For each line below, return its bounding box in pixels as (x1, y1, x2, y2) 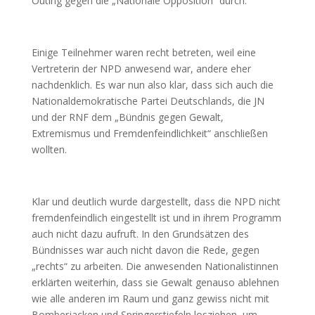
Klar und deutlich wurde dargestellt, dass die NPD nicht (31, 195, 281, 208)
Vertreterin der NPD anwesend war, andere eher (31, 62, 251, 75)
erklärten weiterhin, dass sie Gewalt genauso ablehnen (31, 276, 279, 289)
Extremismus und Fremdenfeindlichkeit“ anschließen (31, 127, 268, 140)
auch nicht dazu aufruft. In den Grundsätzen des (31, 227, 249, 240)
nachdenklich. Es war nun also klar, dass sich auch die (31, 78, 274, 91)
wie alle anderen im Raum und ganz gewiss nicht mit (31, 292, 269, 305)
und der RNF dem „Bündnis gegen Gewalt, (31, 110, 224, 124)
